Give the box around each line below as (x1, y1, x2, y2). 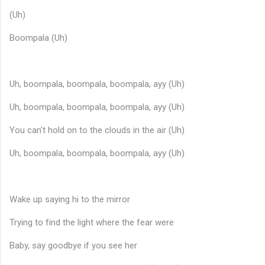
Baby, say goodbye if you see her (9, 240, 137, 251)
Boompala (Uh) (9, 33, 67, 44)
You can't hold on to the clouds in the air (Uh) (9, 125, 185, 136)
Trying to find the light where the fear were (9, 217, 174, 228)
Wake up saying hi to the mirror (9, 194, 130, 205)
